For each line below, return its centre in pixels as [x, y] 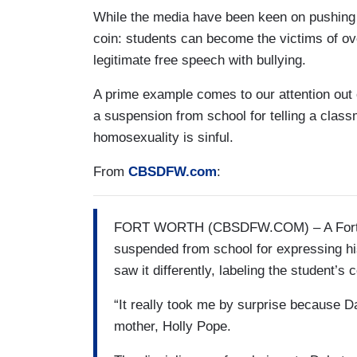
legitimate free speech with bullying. [200, 60]
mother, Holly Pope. [173, 327]
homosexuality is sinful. [163, 137]
